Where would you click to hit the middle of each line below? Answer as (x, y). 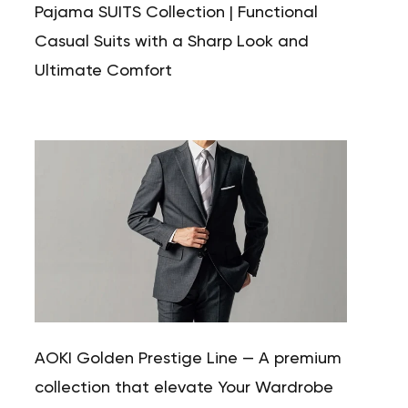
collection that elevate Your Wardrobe (186, 388)
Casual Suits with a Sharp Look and (171, 42)
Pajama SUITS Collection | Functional (176, 13)
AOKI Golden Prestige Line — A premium (188, 359)
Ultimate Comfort (103, 71)
